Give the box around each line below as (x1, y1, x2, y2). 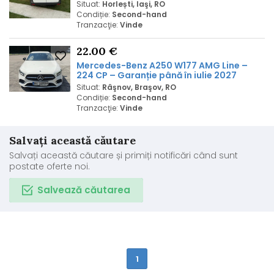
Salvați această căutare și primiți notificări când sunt (9, 149, 238, 161)
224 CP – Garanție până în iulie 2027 (76, 69, 237, 81)
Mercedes (76, 59, 121, 72)
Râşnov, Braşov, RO (102, 82, 176, 92)
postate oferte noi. (9, 160, 90, 172)
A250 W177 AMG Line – (147, 59, 248, 72)
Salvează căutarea (37, 183, 130, 196)
